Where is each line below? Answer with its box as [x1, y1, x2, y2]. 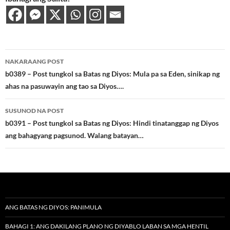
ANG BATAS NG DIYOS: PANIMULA [5, 203, 102, 211]
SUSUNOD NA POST [5, 106, 64, 114]
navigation [5, 67, 68, 84]
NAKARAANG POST [5, 57, 64, 65]
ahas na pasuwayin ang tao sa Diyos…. [5, 81, 124, 90]
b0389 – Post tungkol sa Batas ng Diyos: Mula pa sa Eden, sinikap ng [5, 69, 220, 78]
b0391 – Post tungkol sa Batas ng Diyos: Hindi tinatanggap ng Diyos [5, 118, 219, 127]
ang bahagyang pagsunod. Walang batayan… [5, 130, 144, 140]
